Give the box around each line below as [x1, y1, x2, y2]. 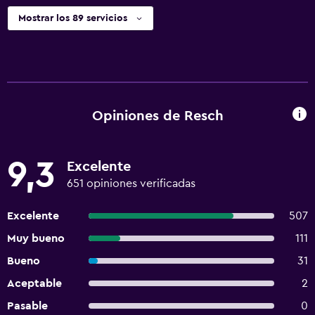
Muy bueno [7, 233, 65, 244]
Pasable [7, 300, 48, 311]
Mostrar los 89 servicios [18, 13, 127, 23]
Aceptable [7, 278, 62, 289]
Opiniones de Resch [91, 108, 224, 123]
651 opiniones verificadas [67, 178, 195, 189]
